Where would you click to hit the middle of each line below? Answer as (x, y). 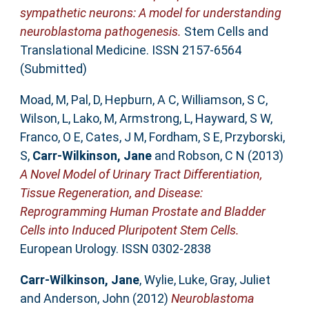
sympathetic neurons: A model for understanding (150, 13)
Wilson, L (44, 119)
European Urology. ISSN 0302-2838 (115, 249)
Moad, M (43, 100)
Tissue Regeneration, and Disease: (111, 193)
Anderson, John (86, 299)
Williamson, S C (223, 100)
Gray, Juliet (240, 280)
